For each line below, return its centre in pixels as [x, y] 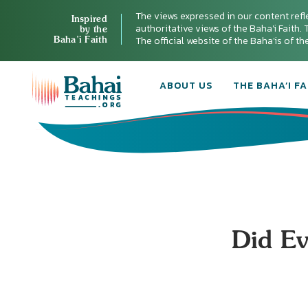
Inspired [89, 18]
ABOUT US [186, 86]
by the [93, 29]
